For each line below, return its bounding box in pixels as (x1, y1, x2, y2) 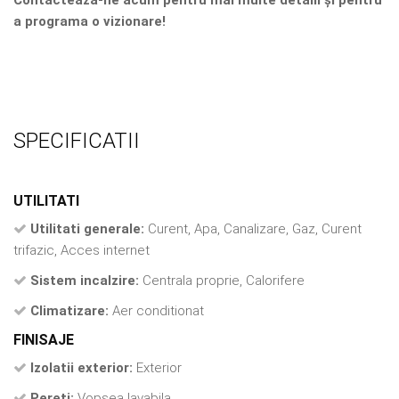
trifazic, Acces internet (13, 241, 150, 258)
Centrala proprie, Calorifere (139, 272, 305, 289)
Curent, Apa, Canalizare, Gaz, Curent (144, 220, 362, 237)
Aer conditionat (109, 302, 204, 319)
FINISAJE (13, 330, 74, 348)
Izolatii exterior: (30, 359, 133, 376)
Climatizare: (30, 302, 109, 319)
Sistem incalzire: (30, 272, 139, 289)
